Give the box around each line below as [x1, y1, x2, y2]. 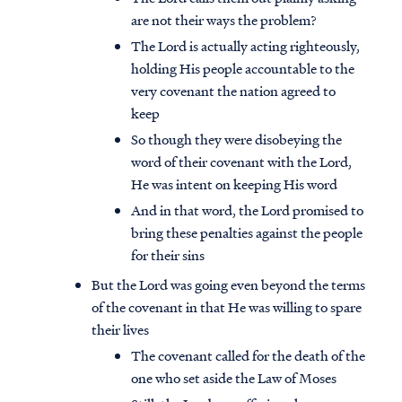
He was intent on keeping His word [131, 174, 337, 195]
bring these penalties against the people [131, 223, 363, 243]
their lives [92, 319, 149, 340]
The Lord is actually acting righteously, [131, 36, 360, 57]
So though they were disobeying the [131, 129, 342, 150]
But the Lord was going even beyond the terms [92, 275, 365, 295]
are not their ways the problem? [131, 10, 317, 31]
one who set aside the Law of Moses [131, 368, 336, 389]
